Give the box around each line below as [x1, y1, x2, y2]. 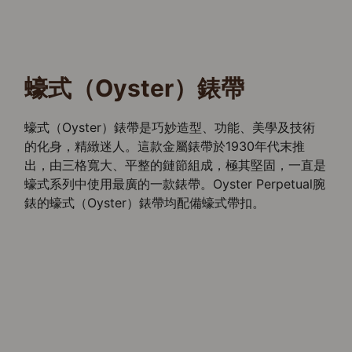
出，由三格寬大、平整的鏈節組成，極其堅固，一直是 [24, 157, 327, 174]
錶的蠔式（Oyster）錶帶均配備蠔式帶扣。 [24, 195, 266, 211]
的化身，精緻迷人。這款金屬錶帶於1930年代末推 [24, 138, 306, 155]
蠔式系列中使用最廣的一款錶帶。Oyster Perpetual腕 [24, 176, 326, 192]
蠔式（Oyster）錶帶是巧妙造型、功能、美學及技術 [24, 119, 316, 136]
